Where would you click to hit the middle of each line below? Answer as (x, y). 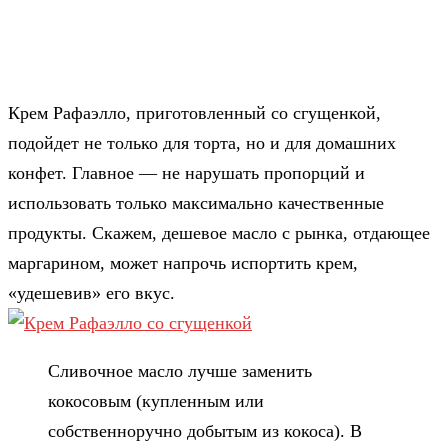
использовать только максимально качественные (196, 202)
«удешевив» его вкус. (91, 292)
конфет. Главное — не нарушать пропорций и (186, 172)
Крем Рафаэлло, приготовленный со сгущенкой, (194, 112)
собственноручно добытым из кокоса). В (205, 430)
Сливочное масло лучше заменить (180, 370)
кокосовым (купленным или (156, 400)
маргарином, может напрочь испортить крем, (183, 262)
